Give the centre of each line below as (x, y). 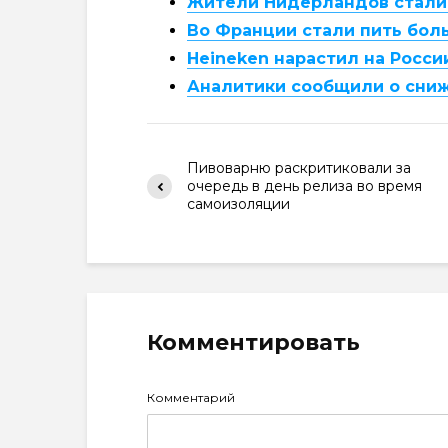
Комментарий (191, 397)
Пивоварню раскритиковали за (299, 168)
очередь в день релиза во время (304, 186)
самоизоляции (238, 204)
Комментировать (253, 342)
